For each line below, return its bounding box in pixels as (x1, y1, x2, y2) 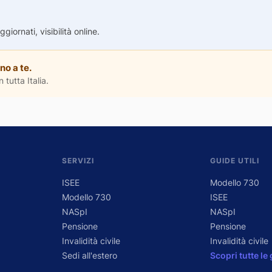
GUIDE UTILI (210, 156, 260, 166)
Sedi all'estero (61, 250, 117, 260)
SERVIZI (61, 156, 94, 166)
